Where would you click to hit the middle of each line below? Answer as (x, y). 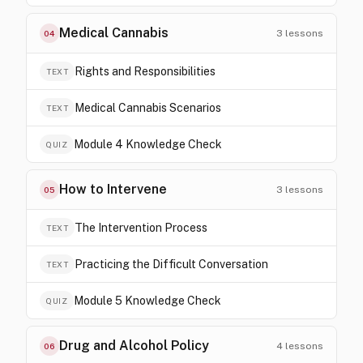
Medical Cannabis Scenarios (148, 108)
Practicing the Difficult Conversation (171, 264)
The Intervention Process (141, 228)
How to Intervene (113, 189)
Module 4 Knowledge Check (148, 144)
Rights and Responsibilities (145, 71)
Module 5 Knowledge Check (147, 301)
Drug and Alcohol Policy (134, 346)
